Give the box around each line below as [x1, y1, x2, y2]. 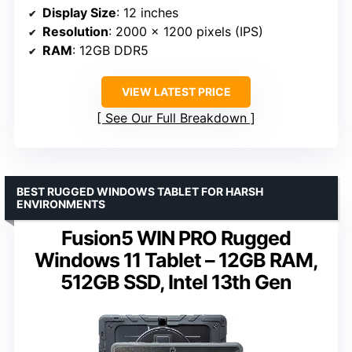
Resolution [42, 23, 108, 39]
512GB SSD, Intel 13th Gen [60, 269, 291, 294]
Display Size [42, 4, 116, 20]
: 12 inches [116, 4, 178, 20]
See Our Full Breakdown [105, 109, 247, 126]
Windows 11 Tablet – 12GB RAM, [34, 247, 318, 272]
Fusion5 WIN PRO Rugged [61, 225, 291, 250]
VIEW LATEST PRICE [121, 84, 231, 98]
